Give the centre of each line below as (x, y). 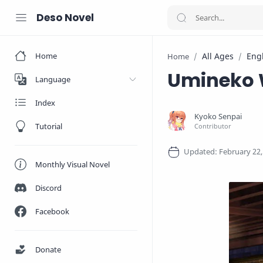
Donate (48, 249)
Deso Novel (65, 18)
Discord (48, 188)
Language (53, 79)
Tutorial (49, 126)
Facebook (52, 211)
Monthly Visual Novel (73, 164)
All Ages (218, 56)
